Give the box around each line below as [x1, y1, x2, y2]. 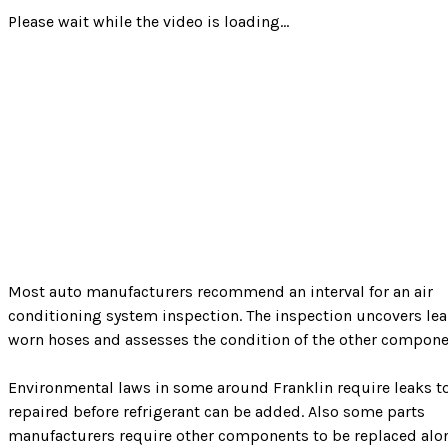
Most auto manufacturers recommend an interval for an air [8, 282, 433, 301]
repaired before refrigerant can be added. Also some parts [8, 402, 425, 421]
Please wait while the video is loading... [8, 12, 289, 31]
